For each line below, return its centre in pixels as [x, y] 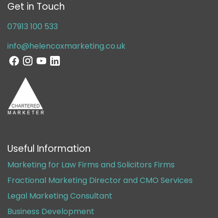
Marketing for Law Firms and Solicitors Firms [91, 164]
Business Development [51, 211]
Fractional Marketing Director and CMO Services [100, 180]
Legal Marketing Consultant [60, 196]
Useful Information [49, 148]
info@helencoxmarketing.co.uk [66, 46]
